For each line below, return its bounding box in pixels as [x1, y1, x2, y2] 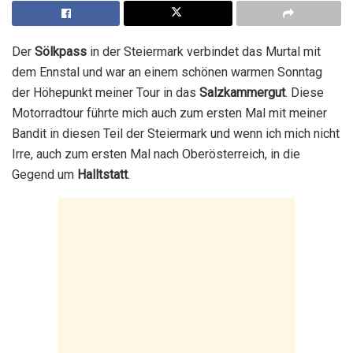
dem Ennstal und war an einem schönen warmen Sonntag [12, 65, 322, 80]
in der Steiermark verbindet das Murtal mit [87, 44, 321, 60]
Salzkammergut [199, 85, 285, 101]
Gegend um [12, 167, 77, 183]
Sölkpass [35, 44, 87, 60]
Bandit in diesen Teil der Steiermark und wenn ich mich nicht [12, 126, 340, 142]
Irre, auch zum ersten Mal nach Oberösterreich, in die [12, 147, 300, 162]
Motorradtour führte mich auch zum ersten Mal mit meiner [12, 106, 327, 121]
